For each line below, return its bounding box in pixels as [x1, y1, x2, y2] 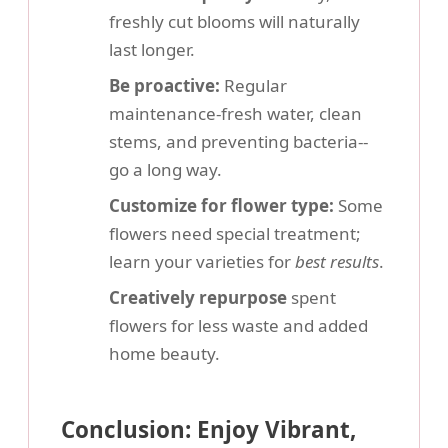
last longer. [109, 38, 195, 61]
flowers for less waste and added [109, 314, 368, 337]
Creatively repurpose [109, 286, 287, 309]
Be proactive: [109, 74, 220, 97]
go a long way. [109, 158, 222, 181]
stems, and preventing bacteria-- [109, 130, 368, 153]
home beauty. [109, 342, 220, 365]
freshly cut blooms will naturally [109, 10, 360, 33]
